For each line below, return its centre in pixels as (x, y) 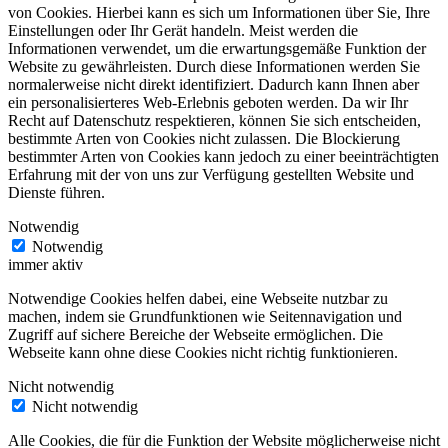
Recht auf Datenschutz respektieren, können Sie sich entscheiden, (214, 121)
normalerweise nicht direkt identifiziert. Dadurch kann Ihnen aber (213, 85)
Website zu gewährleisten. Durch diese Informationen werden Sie (214, 67)
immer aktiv (45, 265)
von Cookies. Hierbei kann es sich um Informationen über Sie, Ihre (219, 13)
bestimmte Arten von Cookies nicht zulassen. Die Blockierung (204, 139)
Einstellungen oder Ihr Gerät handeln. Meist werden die (183, 31)
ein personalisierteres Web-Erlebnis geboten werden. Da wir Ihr (208, 103)
